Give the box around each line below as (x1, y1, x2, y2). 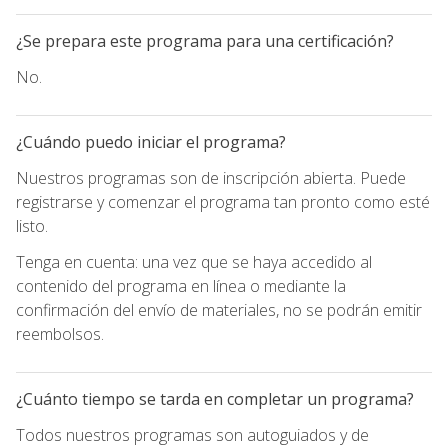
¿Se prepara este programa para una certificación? (16, 29, 394, 52)
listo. (16, 214, 48, 237)
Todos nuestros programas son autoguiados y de (16, 423, 369, 446)
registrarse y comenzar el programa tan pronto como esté (16, 190, 430, 213)
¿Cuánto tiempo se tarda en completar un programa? (16, 387, 414, 410)
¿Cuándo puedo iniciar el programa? (16, 130, 286, 153)
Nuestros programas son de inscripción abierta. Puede (16, 166, 406, 189)
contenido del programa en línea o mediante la (16, 274, 346, 297)
